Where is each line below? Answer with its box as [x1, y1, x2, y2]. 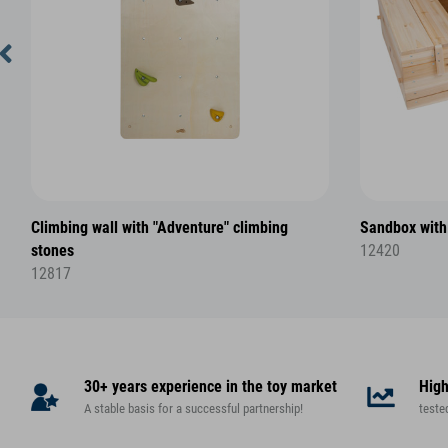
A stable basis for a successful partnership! [83, 401, 303, 417]
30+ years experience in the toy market [83, 378, 337, 397]
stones [31, 241, 74, 260]
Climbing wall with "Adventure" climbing [31, 218, 288, 237]
